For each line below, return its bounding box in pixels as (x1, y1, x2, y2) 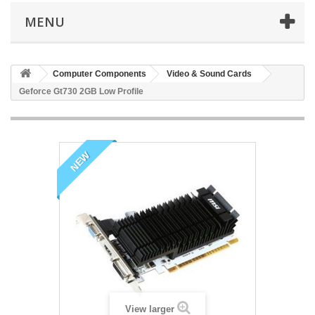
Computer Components (53, 69, 146, 79)
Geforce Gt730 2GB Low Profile (19, 86, 143, 97)
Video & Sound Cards (167, 69, 252, 79)
